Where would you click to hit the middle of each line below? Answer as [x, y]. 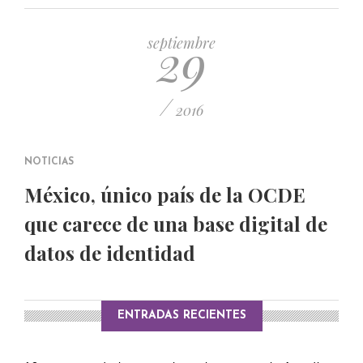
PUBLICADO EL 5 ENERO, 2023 [87, 13]
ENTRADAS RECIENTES [181, 316]
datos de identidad [110, 253]
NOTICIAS [49, 162]
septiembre [181, 43]
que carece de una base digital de [176, 224]
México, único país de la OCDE [165, 194]
